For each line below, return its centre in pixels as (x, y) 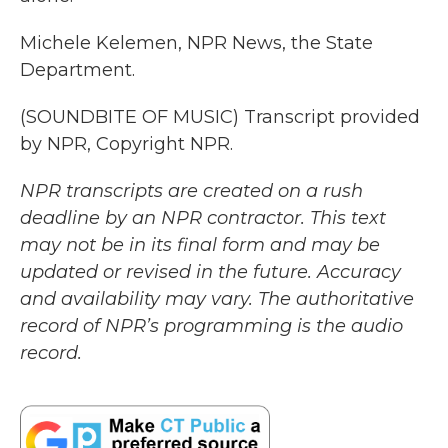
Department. (77, 70)
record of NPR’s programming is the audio (211, 326)
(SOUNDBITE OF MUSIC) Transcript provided (220, 117)
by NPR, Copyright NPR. (126, 144)
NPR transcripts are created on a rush (191, 191)
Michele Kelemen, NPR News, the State (196, 43)
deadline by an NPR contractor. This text (203, 218)
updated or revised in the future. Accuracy (210, 272)
